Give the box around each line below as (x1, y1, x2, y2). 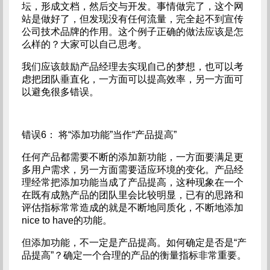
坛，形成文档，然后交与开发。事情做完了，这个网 (21, 1, 243, 11)
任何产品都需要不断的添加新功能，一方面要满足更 (21, 152, 243, 162)
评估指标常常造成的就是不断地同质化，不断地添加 (21, 202, 243, 213)
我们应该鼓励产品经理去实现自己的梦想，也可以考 (21, 61, 243, 72)
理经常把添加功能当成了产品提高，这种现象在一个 (21, 177, 243, 187)
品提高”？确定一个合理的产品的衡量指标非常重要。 (21, 250, 246, 260)
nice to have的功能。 (21, 215, 112, 225)
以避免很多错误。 (21, 87, 99, 97)
